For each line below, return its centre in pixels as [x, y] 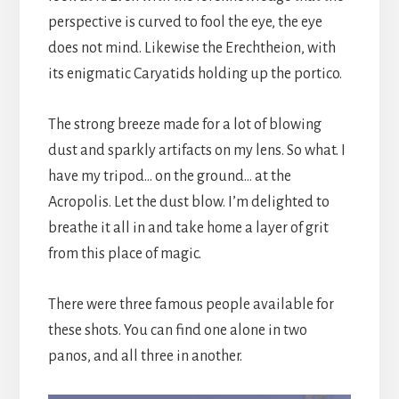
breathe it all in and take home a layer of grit [188, 228]
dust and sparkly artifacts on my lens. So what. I [196, 150]
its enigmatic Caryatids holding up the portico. [195, 73]
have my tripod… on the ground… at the [169, 176]
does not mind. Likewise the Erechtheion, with [191, 48]
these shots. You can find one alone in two [177, 330]
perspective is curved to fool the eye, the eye [185, 22]
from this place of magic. [124, 253]
